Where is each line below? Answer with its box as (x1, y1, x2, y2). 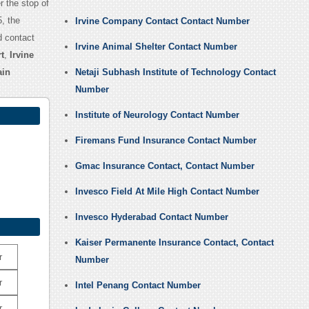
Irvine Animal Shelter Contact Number (74, 41, 237, 52)
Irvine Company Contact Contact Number (74, 16, 250, 27)
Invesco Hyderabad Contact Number (74, 212, 228, 223)
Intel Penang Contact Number (74, 280, 201, 291)
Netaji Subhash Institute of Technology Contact (74, 67, 276, 78)
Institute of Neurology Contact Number (74, 110, 239, 121)
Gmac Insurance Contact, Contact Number (74, 161, 255, 172)
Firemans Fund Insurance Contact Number (74, 135, 257, 146)
